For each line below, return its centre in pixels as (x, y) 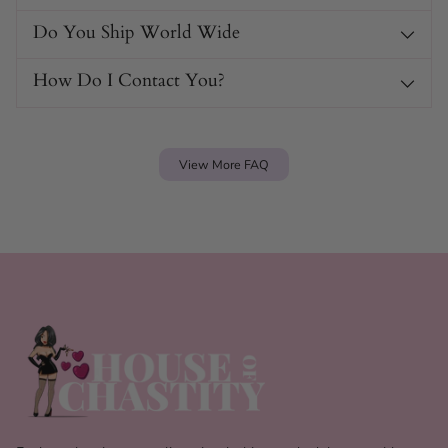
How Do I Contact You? (129, 81)
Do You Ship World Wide (136, 32)
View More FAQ (224, 164)
